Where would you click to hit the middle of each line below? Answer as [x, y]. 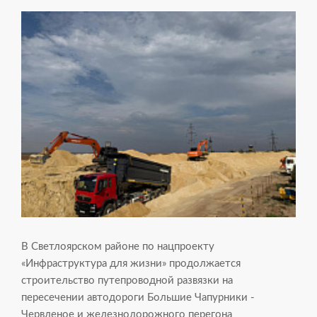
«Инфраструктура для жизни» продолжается [131, 264]
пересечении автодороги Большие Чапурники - [138, 298]
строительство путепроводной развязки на [127, 281]
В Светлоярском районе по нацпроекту [118, 247]
